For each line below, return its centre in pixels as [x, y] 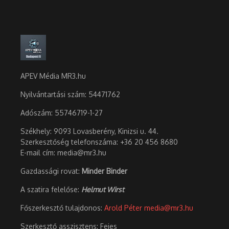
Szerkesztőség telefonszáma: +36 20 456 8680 [99, 142]
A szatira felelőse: [51, 190]
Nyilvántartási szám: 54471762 [70, 95]
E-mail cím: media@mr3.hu [63, 153]
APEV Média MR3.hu [53, 76]
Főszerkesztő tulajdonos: [62, 208]
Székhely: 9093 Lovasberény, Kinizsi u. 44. [89, 131]
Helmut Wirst [103, 190]
